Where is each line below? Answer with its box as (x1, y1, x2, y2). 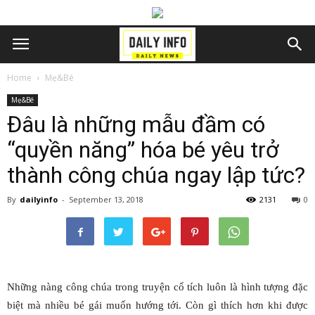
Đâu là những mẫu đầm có (7, 111, 265, 138)
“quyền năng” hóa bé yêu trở (7, 136, 278, 163)
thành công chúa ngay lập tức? (7, 162, 305, 188)
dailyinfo (20, 194, 58, 205)
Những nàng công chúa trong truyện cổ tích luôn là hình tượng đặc (7, 281, 308, 292)
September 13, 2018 (69, 194, 143, 205)
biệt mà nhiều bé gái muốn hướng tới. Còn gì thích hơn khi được (7, 300, 308, 311)
